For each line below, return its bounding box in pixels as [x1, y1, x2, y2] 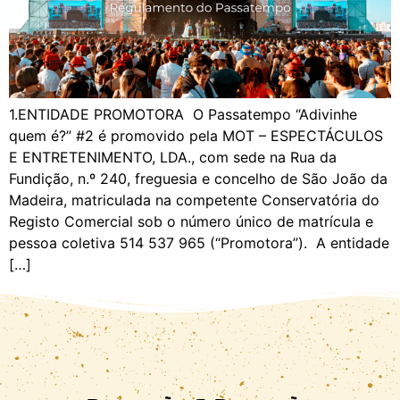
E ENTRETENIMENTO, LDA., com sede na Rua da [9, 148, 337, 167]
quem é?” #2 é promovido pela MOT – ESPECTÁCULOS [9, 127, 383, 146]
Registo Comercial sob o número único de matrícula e [9, 212, 373, 231]
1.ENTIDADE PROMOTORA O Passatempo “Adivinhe [9, 105, 357, 124]
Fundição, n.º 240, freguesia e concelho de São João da [9, 170, 387, 188]
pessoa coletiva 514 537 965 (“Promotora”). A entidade [9, 234, 389, 253]
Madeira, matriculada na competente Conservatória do [9, 191, 379, 210]
